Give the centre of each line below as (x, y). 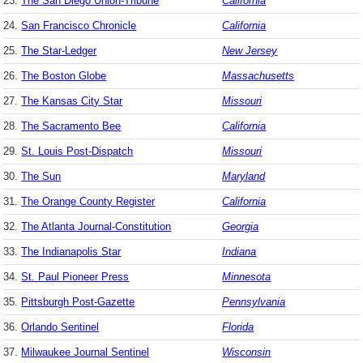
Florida (238, 327)
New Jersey (250, 50)
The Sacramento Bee (71, 126)
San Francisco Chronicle (79, 25)
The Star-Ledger (59, 50)
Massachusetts (258, 75)
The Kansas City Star (72, 100)
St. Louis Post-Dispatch (77, 151)
